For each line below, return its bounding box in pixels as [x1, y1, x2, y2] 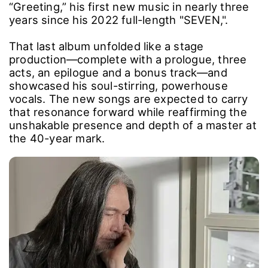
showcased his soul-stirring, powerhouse [9, 78, 228, 92]
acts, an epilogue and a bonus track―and [9, 65, 227, 79]
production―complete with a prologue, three [9, 52, 247, 66]
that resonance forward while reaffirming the [9, 105, 247, 118]
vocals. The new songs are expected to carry [9, 92, 248, 105]
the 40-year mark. [9, 131, 105, 145]
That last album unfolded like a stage [9, 39, 204, 53]
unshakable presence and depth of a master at [9, 118, 257, 132]
